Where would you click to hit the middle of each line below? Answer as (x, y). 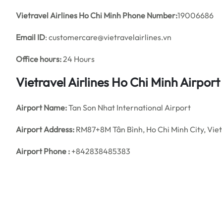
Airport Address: (45, 129)
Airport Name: (41, 108)
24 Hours (78, 59)
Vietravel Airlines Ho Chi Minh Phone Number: (97, 15)
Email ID (30, 37)
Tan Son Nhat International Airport (129, 108)
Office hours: (39, 59)
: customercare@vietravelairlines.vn (108, 37)
